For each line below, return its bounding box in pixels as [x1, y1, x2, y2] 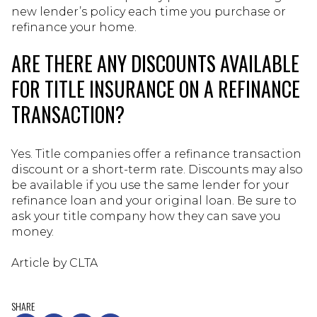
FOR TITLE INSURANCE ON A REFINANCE [11, 74, 300, 104]
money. [11, 224, 54, 238]
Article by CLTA [11, 255, 98, 270]
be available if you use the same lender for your [11, 178, 289, 192]
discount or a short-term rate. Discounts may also [11, 162, 303, 176]
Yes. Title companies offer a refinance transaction [11, 146, 301, 161]
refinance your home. [11, 21, 137, 35]
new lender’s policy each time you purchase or [11, 5, 286, 19]
